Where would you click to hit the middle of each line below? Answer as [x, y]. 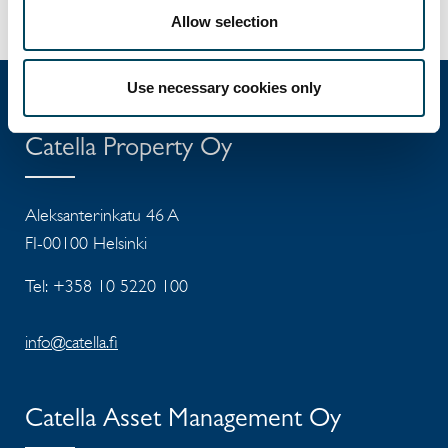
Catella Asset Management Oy [183, 421]
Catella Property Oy [128, 150]
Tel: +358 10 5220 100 [106, 286]
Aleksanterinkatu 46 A [102, 215]
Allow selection [224, 21]
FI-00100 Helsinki [86, 243]
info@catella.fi [71, 342]
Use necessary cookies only [224, 87]
